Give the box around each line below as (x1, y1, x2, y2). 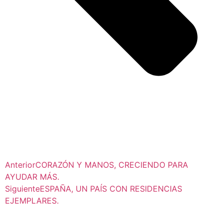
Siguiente (5, 184, 40, 194)
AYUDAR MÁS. (5, 172, 59, 182)
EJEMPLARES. (5, 196, 59, 206)
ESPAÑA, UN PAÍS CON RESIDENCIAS (40, 184, 182, 194)
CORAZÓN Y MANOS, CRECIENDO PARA (35, 160, 188, 170)
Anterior (5, 160, 35, 170)
